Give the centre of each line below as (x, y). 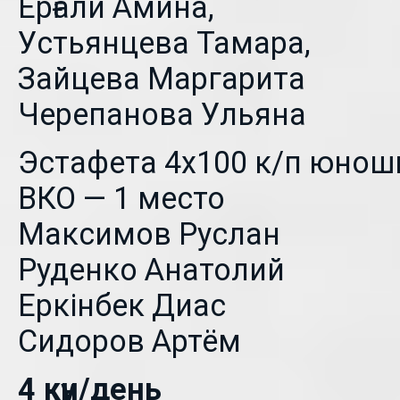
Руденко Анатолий (151, 270)
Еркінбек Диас (122, 305)
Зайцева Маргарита (162, 79)
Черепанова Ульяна (162, 114)
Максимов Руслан (149, 234)
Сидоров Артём (129, 341)
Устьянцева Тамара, (164, 43)
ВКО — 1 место (121, 198)
